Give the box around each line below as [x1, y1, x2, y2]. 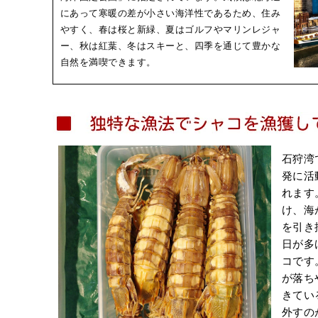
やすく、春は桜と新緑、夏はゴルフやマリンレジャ [60, 23, 280, 35]
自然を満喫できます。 [60, 56, 156, 67]
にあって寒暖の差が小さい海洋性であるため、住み [60, 7, 280, 18]
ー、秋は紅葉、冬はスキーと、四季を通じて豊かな [60, 40, 280, 51]
